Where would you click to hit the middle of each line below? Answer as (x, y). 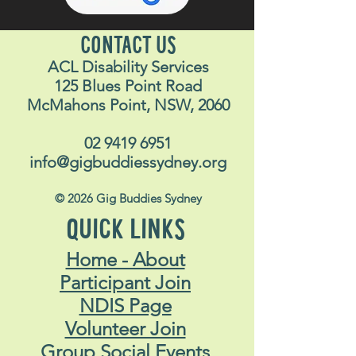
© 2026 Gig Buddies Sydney (128, 198)
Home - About (125, 259)
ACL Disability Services (128, 67)
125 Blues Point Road (128, 86)
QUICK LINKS (125, 231)
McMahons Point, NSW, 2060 (128, 105)
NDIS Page (125, 306)
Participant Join (125, 282)
